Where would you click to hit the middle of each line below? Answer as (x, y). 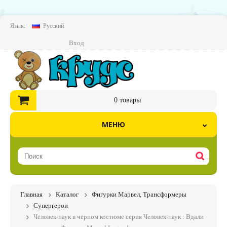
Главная (31, 194)
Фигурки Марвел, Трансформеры (139, 194)
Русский (53, 26)
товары (129, 100)
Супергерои (51, 205)
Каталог (67, 194)
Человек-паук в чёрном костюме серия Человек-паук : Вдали (119, 217)
